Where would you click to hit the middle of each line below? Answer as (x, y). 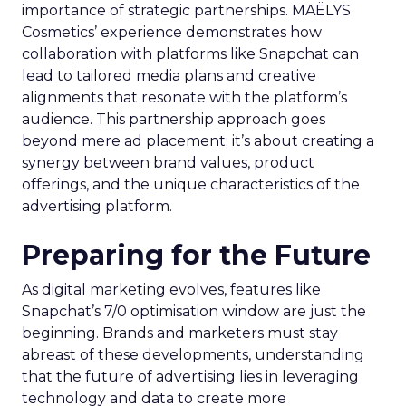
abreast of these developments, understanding (193, 354)
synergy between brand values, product (168, 162)
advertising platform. (97, 206)
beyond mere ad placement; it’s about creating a (198, 140)
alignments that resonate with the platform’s (184, 97)
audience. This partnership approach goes (174, 119)
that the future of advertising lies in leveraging (190, 376)
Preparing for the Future (196, 255)
